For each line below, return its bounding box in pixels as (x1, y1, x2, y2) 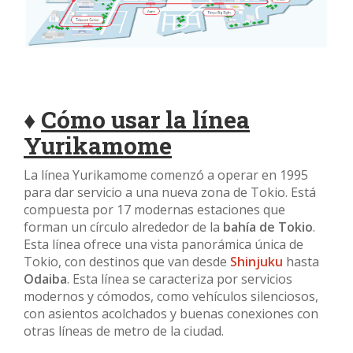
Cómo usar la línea (41, 104, 250, 136)
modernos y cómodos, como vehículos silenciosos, (24, 288, 318, 306)
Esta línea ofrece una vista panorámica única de (24, 236, 303, 254)
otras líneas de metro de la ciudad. (24, 322, 224, 340)
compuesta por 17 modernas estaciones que (24, 201, 285, 219)
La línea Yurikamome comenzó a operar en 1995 (24, 166, 308, 184)
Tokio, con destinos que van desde (24, 253, 230, 271)
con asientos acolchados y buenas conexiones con (24, 305, 318, 323)
